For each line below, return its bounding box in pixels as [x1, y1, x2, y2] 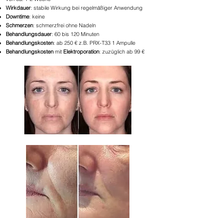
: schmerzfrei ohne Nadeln [33, 22, 96, 29]
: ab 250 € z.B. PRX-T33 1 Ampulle [54, 39, 135, 46]
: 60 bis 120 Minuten [52, 31, 99, 37]
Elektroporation [63, 48, 99, 55]
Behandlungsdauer [6, 31, 52, 37]
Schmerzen [6, 22, 33, 29]
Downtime [6, 13, 29, 20]
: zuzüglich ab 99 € [99, 48, 145, 55]
